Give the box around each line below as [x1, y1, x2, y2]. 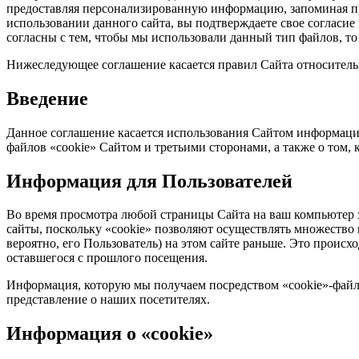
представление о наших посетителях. [6, 292, 210, 307]
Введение [6, 87, 88, 109]
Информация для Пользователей [6, 170, 292, 192]
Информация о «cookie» [6, 323, 213, 345]
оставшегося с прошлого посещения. [6, 251, 208, 265]
